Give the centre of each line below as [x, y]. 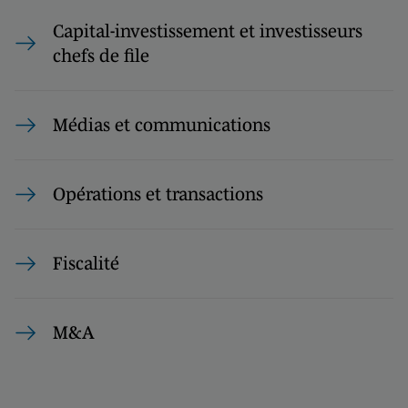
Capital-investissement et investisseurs [208, 31]
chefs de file [101, 56]
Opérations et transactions [158, 194]
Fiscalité [86, 263]
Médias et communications [162, 125]
